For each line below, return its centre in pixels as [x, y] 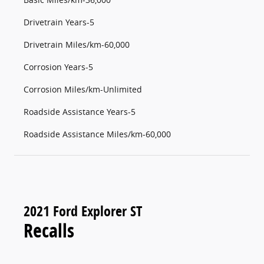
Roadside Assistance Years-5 [80, 112]
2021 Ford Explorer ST [83, 211]
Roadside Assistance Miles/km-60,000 [97, 134]
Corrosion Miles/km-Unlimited [83, 90]
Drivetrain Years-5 [59, 22]
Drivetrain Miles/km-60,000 [77, 45]
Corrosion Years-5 [58, 67]
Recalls [49, 231]
